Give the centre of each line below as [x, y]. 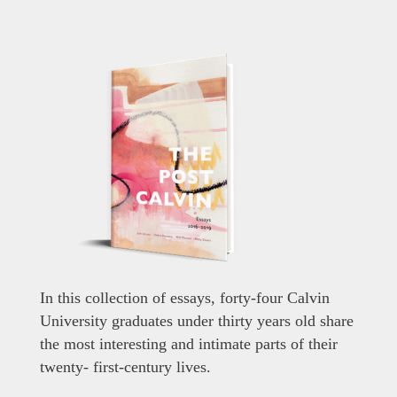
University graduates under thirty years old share [196, 320]
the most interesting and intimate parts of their [188, 343]
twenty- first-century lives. [125, 366]
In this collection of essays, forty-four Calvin [184, 297]
